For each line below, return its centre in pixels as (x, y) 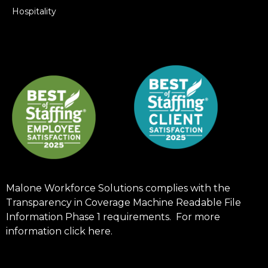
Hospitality (34, 11)
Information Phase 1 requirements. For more (113, 217)
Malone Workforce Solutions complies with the (118, 188)
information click (47, 231)
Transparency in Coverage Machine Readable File (124, 202)
